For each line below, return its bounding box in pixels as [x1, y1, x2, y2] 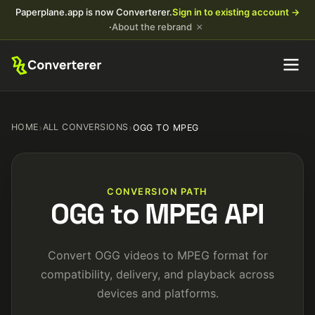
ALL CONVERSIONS [42, 122, 129, 132]
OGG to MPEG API [50, 196, 265, 232]
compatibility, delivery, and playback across [41, 267, 274, 281]
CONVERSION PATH [107, 186, 208, 197]
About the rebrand [111, 21, 192, 32]
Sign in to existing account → [172, 6, 300, 18]
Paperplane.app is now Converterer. [15, 6, 172, 18]
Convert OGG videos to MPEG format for [47, 248, 268, 262]
